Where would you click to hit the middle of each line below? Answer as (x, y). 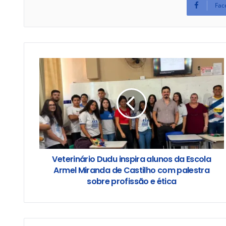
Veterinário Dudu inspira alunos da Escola (132, 159)
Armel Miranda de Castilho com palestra (132, 170)
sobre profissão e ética (132, 181)
